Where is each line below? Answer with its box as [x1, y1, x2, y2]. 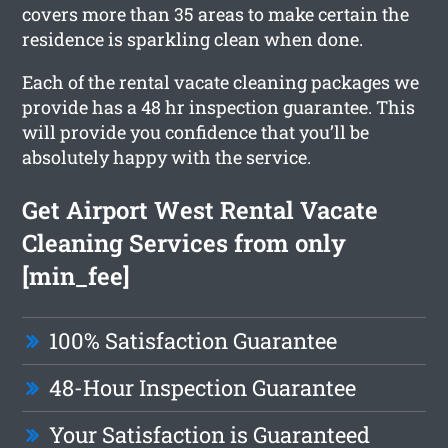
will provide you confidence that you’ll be [22, 119, 370, 144]
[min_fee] [22, 259, 131, 292]
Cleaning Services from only [22, 226, 347, 259]
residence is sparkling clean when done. [22, 26, 364, 51]
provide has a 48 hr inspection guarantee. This [22, 94, 416, 119]
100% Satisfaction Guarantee [49, 325, 338, 355]
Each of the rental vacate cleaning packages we [22, 69, 420, 94]
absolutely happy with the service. [22, 144, 312, 169]
